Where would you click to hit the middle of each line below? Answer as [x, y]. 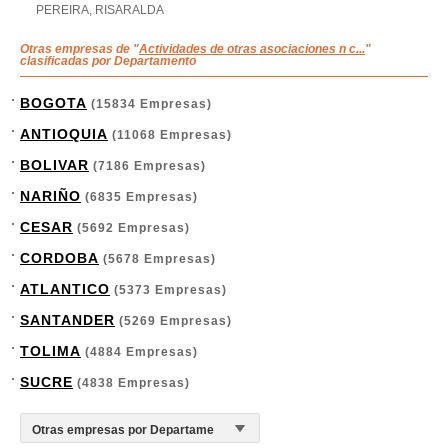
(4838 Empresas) [131, 383]
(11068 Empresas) [170, 135]
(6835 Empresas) [139, 197]
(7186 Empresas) [147, 166]
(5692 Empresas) [131, 228]
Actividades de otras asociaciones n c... [252, 49]
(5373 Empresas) [168, 290]
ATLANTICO [65, 289]
